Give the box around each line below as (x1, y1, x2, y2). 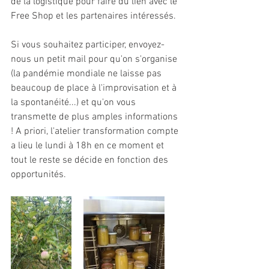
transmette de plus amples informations (11, 111, 180, 123)
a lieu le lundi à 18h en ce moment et (11, 140, 166, 152)
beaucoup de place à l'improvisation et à (11, 82, 179, 94)
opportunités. (11, 169, 68, 181)
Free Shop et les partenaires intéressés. (11, 10, 178, 22)
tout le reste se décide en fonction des (11, 154, 171, 166)
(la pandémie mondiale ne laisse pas (11, 68, 164, 80)
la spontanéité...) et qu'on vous (11, 97, 138, 109)
